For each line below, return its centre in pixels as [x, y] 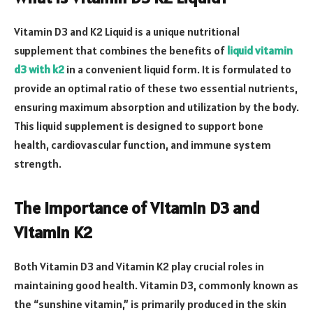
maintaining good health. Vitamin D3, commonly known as [156, 285]
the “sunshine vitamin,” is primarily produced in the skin [150, 304]
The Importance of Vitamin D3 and [137, 208]
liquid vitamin [260, 51]
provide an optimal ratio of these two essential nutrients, [156, 88]
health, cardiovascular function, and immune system [143, 145]
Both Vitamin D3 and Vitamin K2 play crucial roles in [139, 267]
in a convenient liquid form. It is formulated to [178, 70]
